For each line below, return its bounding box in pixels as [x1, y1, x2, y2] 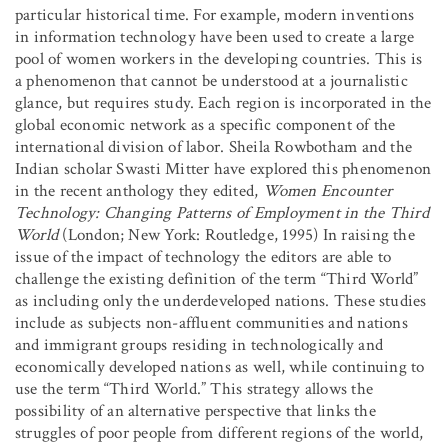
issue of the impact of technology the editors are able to [15, 245, 392, 268]
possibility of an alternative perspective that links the [15, 399, 376, 422]
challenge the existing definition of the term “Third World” [15, 267, 419, 290]
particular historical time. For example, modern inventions [15, 3, 415, 26]
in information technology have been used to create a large [15, 25, 415, 48]
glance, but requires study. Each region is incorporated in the [15, 91, 432, 114]
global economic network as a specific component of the [15, 113, 396, 136]
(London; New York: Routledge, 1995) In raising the [58, 223, 415, 246]
